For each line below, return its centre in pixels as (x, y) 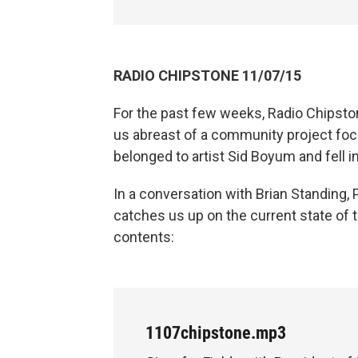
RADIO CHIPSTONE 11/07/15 (207, 76)
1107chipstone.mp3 (216, 333)
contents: (144, 237)
